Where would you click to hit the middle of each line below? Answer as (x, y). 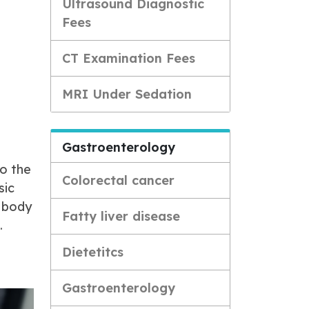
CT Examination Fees (129, 58)
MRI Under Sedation (127, 94)
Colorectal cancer (118, 180)
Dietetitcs (93, 252)
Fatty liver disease (121, 216)
